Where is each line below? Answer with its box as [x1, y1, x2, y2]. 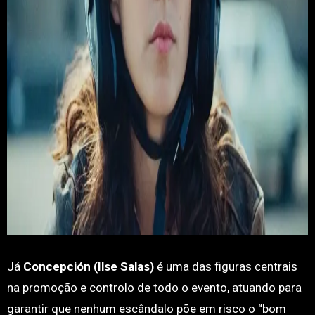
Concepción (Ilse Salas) [20, 259, 154, 274]
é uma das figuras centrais [153, 259, 297, 274]
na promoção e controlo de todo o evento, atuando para [6, 281, 302, 295]
